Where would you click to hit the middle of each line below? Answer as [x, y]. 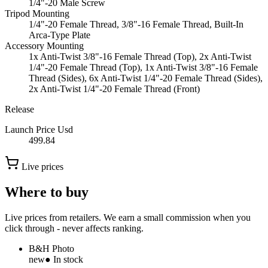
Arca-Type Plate [60, 35]
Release [19, 109]
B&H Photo [51, 248]
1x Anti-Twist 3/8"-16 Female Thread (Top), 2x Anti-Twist [140, 57]
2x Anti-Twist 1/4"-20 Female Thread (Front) [114, 89]
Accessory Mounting [44, 46]
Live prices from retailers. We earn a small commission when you [128, 217]
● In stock [64, 259]
